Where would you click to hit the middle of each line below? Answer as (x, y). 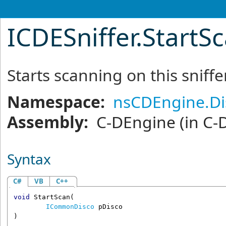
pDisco (110, 207)
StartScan (52, 197)
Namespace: (56, 102)
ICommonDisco (70, 207)
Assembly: (48, 122)
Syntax (29, 159)
